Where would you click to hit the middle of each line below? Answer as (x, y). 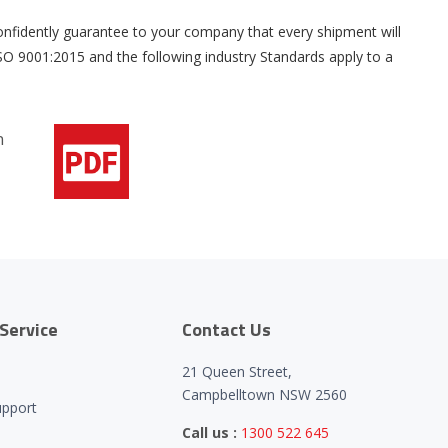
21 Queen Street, (237, 371)
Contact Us (227, 329)
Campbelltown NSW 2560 (265, 394)
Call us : (210, 432)
